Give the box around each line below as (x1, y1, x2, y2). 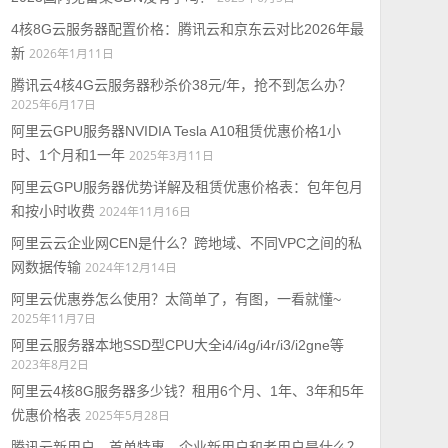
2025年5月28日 (84, 407, 170, 423)
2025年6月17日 (10, 96, 96, 112)
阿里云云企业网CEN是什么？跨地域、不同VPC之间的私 (10, 235, 362, 251)
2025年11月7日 (10, 310, 96, 326)
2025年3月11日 (128, 147, 214, 163)
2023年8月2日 (10, 356, 89, 372)
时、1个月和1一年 (10, 147, 125, 163)
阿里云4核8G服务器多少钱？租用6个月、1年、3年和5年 (10, 383, 364, 399)
